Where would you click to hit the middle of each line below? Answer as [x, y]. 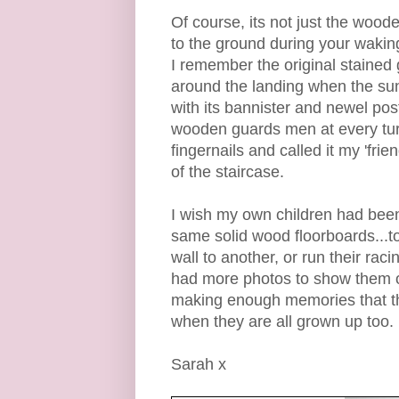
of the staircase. [230, 171]
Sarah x [199, 364]
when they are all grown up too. [282, 321]
